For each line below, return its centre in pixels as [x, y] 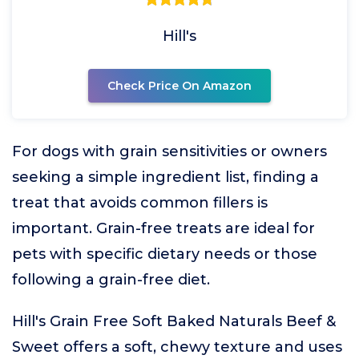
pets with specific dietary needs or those [165, 254]
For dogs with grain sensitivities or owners [169, 151]
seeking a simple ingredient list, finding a [165, 177]
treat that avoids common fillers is [140, 203]
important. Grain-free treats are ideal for [163, 228]
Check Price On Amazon [179, 86]
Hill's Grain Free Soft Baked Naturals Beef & [174, 321]
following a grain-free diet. [111, 280]
